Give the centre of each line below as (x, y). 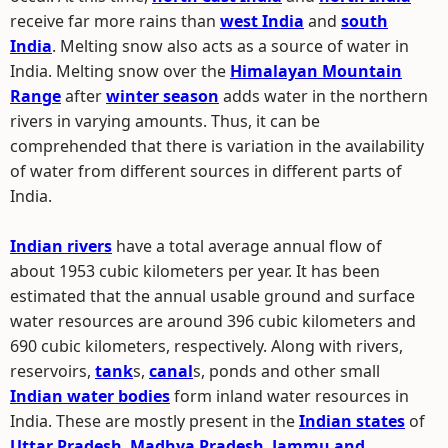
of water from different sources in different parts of (206, 171)
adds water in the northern (323, 96)
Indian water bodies (90, 396)
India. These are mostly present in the (154, 421)
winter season (162, 96)
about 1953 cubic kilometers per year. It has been (195, 271)
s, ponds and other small (286, 371)
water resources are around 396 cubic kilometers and (213, 321)
